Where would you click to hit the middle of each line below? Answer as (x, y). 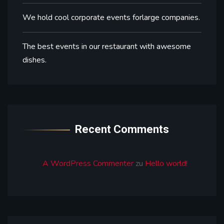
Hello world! (166, 163)
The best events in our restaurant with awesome (107, 46)
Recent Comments (122, 129)
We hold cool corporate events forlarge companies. (111, 17)
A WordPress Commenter (88, 163)
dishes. (34, 60)
